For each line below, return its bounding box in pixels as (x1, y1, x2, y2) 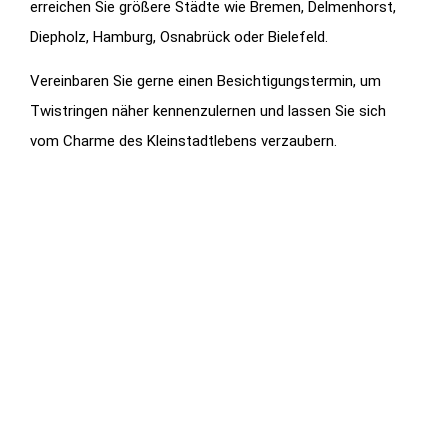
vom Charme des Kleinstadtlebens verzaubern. (30, 132, 337, 151)
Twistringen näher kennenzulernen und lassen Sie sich (30, 102, 386, 121)
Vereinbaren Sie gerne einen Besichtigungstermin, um (30, 72, 381, 91)
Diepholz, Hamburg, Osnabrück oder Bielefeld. (30, 27, 328, 46)
